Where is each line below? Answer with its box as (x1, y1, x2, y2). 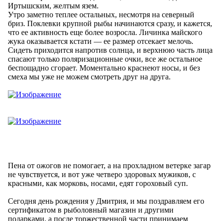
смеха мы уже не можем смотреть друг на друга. (8, 72, 171, 81)
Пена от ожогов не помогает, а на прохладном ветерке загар (8, 161, 211, 170)
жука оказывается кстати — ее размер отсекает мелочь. (8, 37, 193, 45)
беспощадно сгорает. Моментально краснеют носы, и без (8, 63, 200, 72)
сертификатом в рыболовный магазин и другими (8, 205, 174, 214)
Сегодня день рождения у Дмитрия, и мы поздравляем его (8, 196, 204, 205)
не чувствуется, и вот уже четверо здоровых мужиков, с (8, 170, 196, 179)
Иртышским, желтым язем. (8, 1, 99, 10)
